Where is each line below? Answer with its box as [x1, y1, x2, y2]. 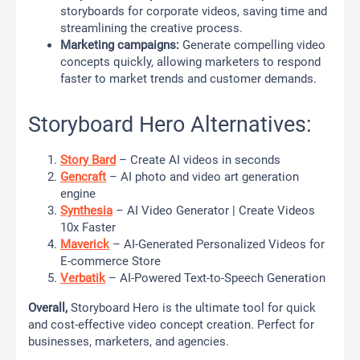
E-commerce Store [60, 254, 161, 269]
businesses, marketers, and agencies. [28, 334, 229, 350]
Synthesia [60, 203, 112, 219]
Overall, [28, 301, 67, 316]
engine [60, 186, 96, 202]
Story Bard [60, 153, 116, 168]
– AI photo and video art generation [106, 170, 299, 185]
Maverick [60, 237, 109, 252]
